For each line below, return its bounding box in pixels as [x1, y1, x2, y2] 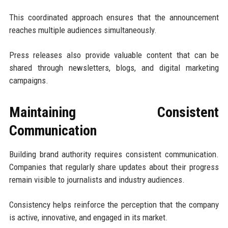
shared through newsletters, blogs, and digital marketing [9, 62, 219, 73]
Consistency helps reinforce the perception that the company [9, 199, 219, 210]
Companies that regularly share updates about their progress [9, 161, 219, 172]
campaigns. [9, 75, 48, 85]
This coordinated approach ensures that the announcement [9, 12, 219, 22]
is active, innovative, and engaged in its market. [9, 212, 168, 222]
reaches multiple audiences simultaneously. [9, 24, 157, 35]
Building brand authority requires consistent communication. [9, 149, 219, 159]
